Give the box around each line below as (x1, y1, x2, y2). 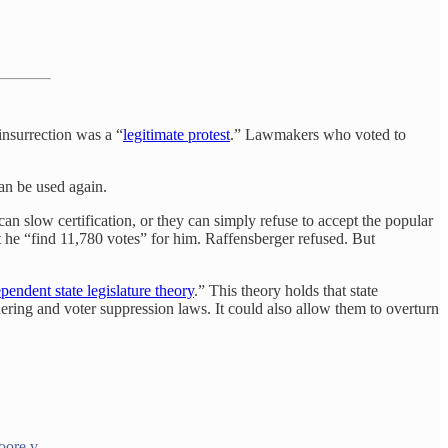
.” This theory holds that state (194, 282, 378, 300)
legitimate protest (123, 126, 230, 144)
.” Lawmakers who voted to (230, 126, 406, 144)
